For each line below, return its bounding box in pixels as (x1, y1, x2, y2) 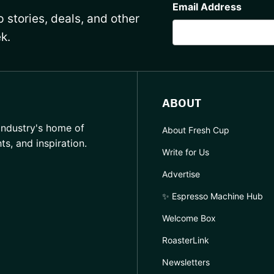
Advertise (162, 168, 200, 179)
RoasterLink (162, 234, 209, 245)
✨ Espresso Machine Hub (162, 190, 263, 201)
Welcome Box (162, 212, 216, 223)
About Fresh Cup (162, 124, 229, 135)
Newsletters (162, 256, 210, 267)
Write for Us (162, 146, 209, 157)
